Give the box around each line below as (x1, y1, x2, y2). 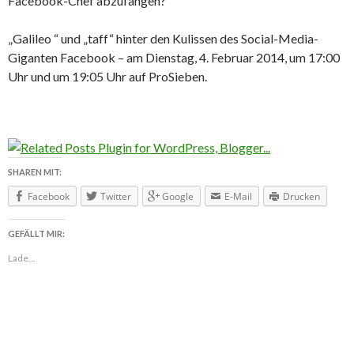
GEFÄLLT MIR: (8, 228, 65, 239)
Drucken (283, 189, 320, 203)
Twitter (100, 189, 131, 203)
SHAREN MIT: (8, 166, 62, 177)
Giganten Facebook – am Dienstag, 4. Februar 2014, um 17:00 (8, 50, 340, 65)
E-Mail (224, 189, 252, 203)
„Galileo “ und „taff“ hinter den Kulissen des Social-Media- (8, 31, 318, 46)
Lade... (8, 252, 36, 265)
